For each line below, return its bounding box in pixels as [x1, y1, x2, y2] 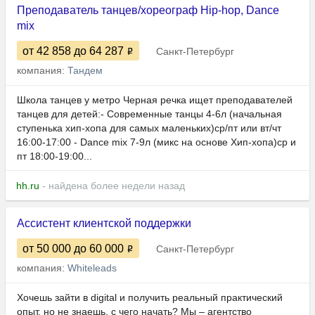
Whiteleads [67, 262, 117, 274]
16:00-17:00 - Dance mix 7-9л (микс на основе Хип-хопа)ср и [17, 136, 296, 148]
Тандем [67, 65, 103, 77]
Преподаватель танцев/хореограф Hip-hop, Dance [17, 4, 279, 17]
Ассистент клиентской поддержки [17, 217, 191, 230]
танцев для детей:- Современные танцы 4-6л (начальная [17, 108, 282, 120]
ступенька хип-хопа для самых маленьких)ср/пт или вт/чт [17, 122, 281, 134]
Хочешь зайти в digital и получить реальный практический [17, 292, 283, 304]
